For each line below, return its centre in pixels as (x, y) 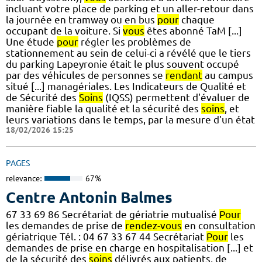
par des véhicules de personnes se (86, 75)
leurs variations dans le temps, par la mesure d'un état (130, 119)
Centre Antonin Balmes (89, 198)
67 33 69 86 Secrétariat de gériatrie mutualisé (113, 215)
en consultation (219, 226)
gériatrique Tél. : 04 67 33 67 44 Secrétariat (106, 237)
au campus (228, 75)
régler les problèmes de (135, 42)
